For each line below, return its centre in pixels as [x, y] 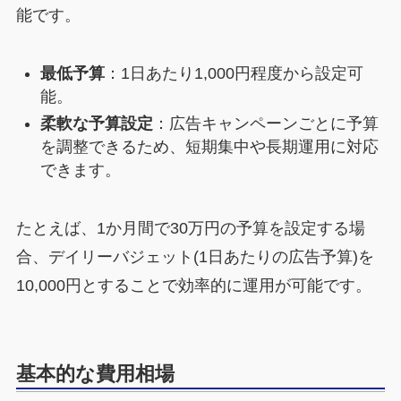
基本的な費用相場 [95, 374]
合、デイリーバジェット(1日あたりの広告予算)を [195, 257]
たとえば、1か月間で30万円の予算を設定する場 [190, 229]
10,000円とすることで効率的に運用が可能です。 [193, 286]
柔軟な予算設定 [96, 124]
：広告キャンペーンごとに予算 [265, 124]
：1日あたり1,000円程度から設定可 [234, 73]
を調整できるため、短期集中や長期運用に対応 [209, 147]
